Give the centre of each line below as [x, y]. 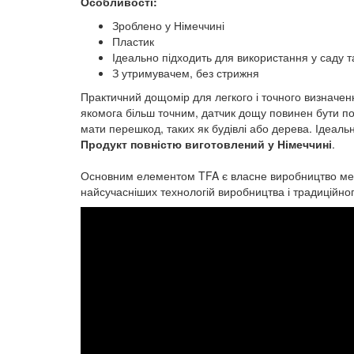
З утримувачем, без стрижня [186, 73]
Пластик [133, 41]
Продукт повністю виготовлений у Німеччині [206, 144]
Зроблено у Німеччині [168, 26]
